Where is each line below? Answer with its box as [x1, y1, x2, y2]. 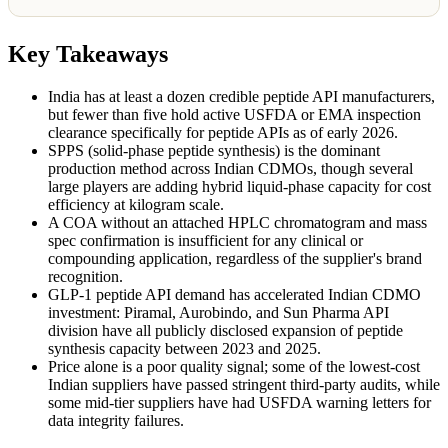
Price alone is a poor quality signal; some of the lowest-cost [48, 358, 420, 376]
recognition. [48, 268, 123, 286]
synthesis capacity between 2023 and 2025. [48, 340, 321, 358]
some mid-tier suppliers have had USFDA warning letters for [48, 394, 431, 412]
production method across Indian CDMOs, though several [48, 160, 413, 178]
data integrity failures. [48, 412, 184, 430]
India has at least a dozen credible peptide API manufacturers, [48, 88, 435, 106]
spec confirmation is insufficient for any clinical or [48, 232, 363, 250]
